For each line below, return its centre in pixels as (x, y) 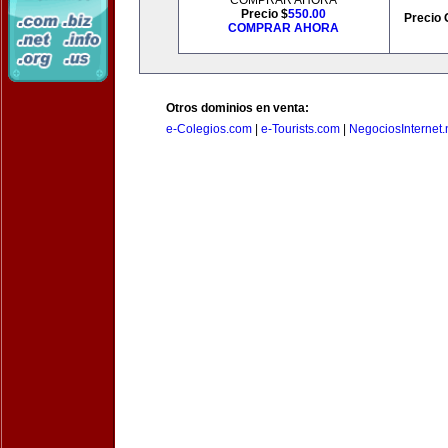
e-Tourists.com (300, 129)
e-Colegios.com (209, 129)
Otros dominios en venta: (237, 108)
